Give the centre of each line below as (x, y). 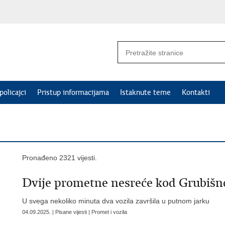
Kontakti (196, 92)
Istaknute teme (145, 92)
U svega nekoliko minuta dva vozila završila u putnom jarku (116, 201)
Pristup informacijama (73, 92)
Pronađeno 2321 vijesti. (60, 158)
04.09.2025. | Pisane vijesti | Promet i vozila (75, 212)
